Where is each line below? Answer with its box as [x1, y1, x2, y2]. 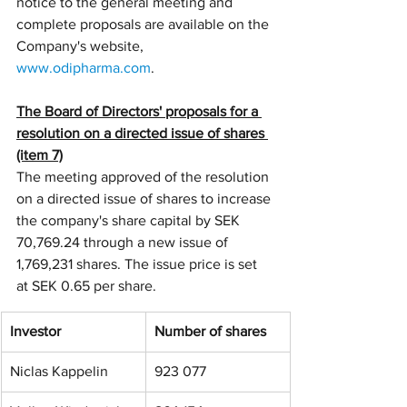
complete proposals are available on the [16, 16, 273, 32]
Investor [10, 323, 61, 339]
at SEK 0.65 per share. [16, 278, 156, 293]
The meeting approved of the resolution [16, 169, 273, 184]
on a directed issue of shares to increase [16, 191, 274, 206]
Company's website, [16, 38, 147, 54]
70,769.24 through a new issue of [16, 234, 232, 250]
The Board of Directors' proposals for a [16, 104, 262, 119]
